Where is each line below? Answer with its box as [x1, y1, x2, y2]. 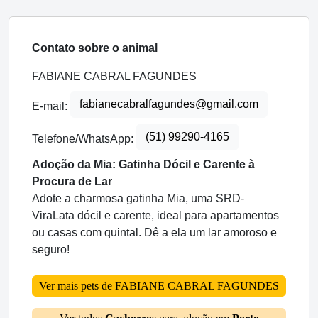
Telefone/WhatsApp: [32, 133, 136, 146]
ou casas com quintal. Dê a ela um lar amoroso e [32, 226, 277, 238]
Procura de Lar [32, 175, 112, 187]
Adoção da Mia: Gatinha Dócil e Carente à [32, 158, 255, 170]
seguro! [32, 243, 70, 256]
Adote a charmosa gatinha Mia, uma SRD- [32, 192, 244, 204]
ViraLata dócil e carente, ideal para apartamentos [32, 209, 279, 221]
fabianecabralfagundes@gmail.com [79, 97, 258, 110]
